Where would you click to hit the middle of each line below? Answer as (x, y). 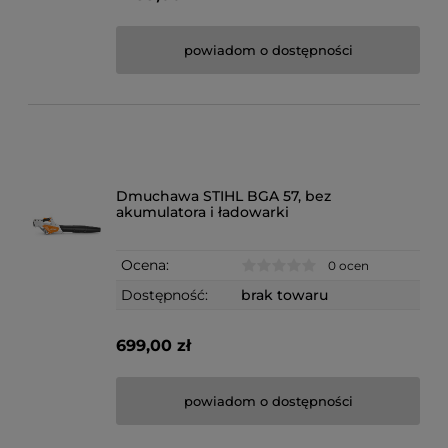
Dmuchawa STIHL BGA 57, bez (224, 195)
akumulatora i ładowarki (203, 211)
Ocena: (145, 264)
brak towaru (285, 295)
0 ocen (349, 266)
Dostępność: (165, 295)
